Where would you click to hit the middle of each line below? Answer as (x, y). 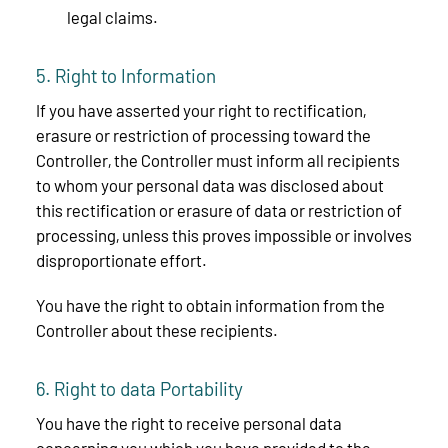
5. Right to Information (126, 75)
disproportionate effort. (121, 259)
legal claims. (112, 17)
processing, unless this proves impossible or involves (224, 234)
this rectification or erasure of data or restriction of (219, 209)
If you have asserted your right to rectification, (201, 109)
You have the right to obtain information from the (210, 304)
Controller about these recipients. (157, 329)
